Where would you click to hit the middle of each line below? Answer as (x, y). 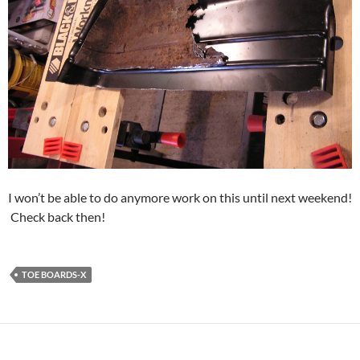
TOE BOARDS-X (54, 275)
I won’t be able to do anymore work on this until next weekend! (180, 198)
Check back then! (57, 217)
